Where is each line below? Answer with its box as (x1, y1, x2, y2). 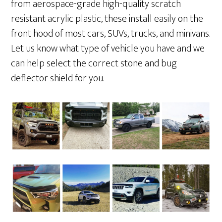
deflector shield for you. (11, 70, 105, 87)
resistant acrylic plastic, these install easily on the (11, 10, 204, 28)
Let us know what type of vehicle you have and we (11, 40, 205, 57)
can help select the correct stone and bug (11, 55, 177, 72)
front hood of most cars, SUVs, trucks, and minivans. (11, 25, 211, 43)
